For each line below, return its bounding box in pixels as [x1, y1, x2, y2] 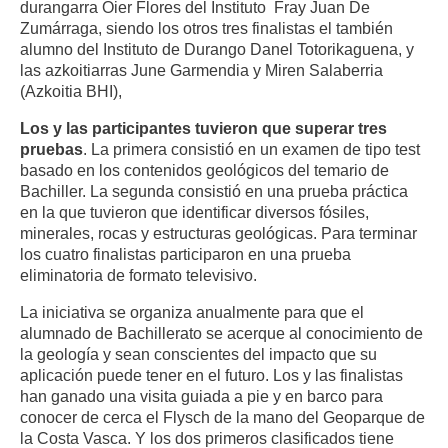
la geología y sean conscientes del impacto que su [20, 345, 377, 364]
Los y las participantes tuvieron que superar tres [20, 119, 387, 138]
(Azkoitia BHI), [20, 81, 122, 100]
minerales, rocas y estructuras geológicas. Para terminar [20, 224, 417, 243]
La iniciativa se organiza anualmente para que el [20, 303, 364, 322]
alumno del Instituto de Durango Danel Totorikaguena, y [20, 39, 414, 58]
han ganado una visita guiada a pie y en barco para [20, 387, 383, 406]
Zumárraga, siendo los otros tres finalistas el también [20, 18, 393, 37]
